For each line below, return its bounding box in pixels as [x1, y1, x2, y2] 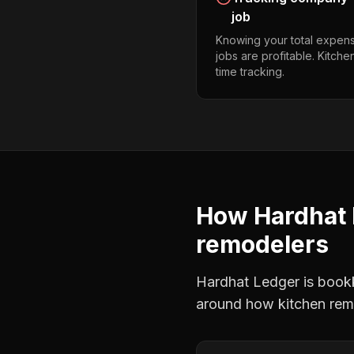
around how [196, 296, 278, 312]
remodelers [196, 230, 329, 258]
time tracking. [216, 65, 284, 78]
